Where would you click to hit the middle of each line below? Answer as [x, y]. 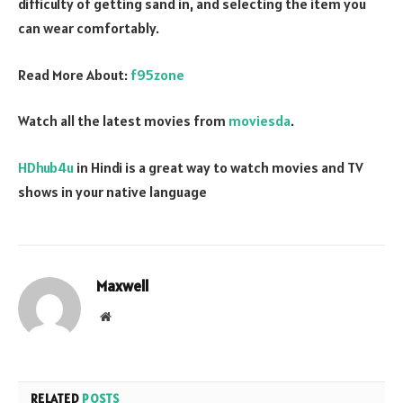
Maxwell [123, 287]
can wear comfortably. [89, 28]
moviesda [260, 121]
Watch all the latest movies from [123, 121]
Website [130, 316]
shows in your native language [112, 192]
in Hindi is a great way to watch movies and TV [219, 168]
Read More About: [74, 74]
